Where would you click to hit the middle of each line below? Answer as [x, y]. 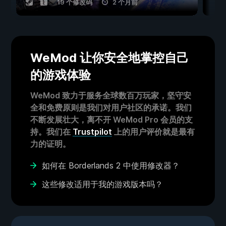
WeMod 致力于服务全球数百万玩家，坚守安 [111, 96]
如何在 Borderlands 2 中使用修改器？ [111, 166]
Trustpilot [92, 132]
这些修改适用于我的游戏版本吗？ [102, 184]
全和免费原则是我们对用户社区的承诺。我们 [111, 108]
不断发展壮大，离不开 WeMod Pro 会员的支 [111, 120]
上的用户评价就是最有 [153, 132]
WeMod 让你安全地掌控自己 [109, 58]
